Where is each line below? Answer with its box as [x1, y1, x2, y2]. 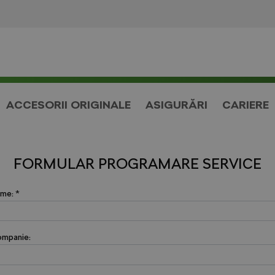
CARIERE [222, 98, 269, 111]
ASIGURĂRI [145, 98, 207, 111]
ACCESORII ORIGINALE [6, 98, 131, 111]
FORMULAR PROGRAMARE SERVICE [14, 154, 261, 172]
